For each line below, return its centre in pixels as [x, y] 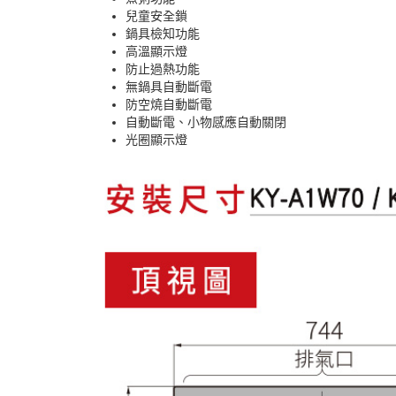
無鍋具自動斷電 [169, 87]
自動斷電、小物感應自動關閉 [206, 122]
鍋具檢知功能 [163, 34]
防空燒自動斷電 [169, 104]
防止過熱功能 [163, 69]
